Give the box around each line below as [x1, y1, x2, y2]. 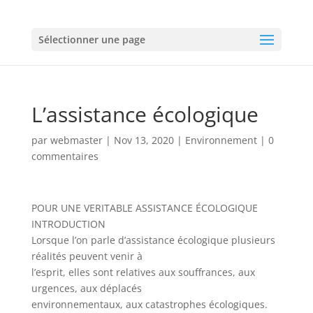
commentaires [31, 150, 99, 163]
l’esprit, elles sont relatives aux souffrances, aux [31, 265, 255, 279]
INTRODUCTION [31, 217, 105, 231]
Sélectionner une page [38, 33, 145, 46]
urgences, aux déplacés [31, 282, 142, 295]
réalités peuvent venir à [31, 249, 143, 263]
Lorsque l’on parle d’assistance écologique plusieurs [31, 233, 275, 247]
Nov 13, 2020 [113, 133, 174, 147]
